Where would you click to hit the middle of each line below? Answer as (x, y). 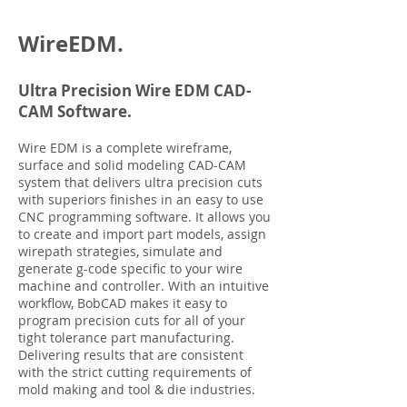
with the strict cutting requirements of (135, 372)
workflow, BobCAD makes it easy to (123, 303)
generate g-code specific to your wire (130, 268)
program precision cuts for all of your (132, 320)
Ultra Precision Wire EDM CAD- (134, 90)
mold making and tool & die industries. (137, 389)
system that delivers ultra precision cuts (140, 182)
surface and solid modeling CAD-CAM (132, 164)
